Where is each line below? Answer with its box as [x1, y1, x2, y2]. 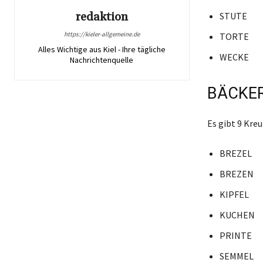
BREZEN [219, 168, 254, 180]
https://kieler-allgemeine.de [63, 30, 140, 39]
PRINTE [219, 230, 252, 242]
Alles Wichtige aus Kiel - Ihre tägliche [38, 44, 166, 55]
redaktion [75, 9, 128, 25]
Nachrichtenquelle [70, 55, 134, 66]
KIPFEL [219, 188, 249, 201]
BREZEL [219, 147, 252, 160]
